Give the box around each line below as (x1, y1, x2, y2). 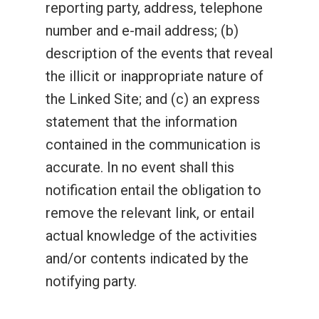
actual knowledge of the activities (46, 227, 257, 244)
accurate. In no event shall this (46, 159, 234, 176)
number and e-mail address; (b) (46, 22, 239, 39)
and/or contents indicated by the (46, 250, 249, 267)
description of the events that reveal (46, 45, 273, 62)
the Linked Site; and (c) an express (46, 90, 260, 108)
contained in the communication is (46, 136, 261, 153)
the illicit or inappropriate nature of (46, 68, 263, 85)
